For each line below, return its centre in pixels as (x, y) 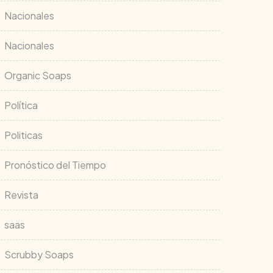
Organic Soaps (38, 75)
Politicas (23, 135)
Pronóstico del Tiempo (55, 165)
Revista (21, 195)
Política (21, 105)
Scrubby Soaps (39, 254)
